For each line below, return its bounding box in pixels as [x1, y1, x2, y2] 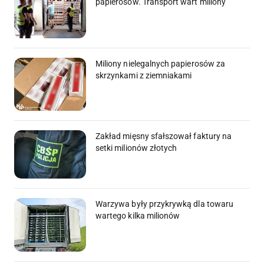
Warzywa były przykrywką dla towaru [95, 199, 234, 209]
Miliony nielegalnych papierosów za [95, 58, 226, 68]
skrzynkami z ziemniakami [95, 70, 192, 80]
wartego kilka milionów [95, 210, 180, 220]
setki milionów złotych [95, 143, 177, 153]
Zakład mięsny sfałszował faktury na [95, 131, 232, 141]
